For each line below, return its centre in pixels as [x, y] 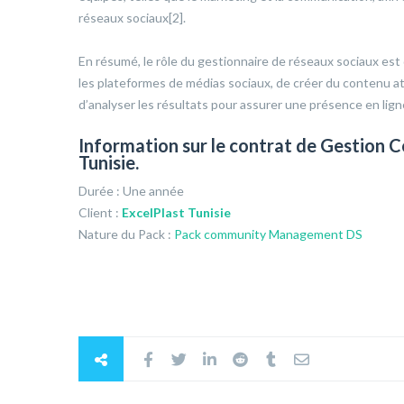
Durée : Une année [131, 191]
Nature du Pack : [126, 234]
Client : [100, 213]
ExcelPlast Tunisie [176, 213]
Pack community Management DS [268, 234]
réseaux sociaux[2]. [132, 18]
